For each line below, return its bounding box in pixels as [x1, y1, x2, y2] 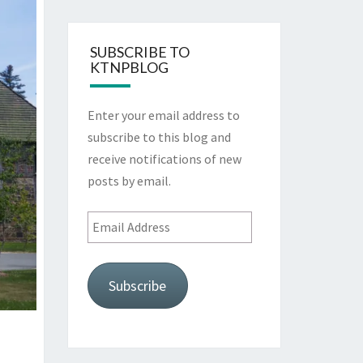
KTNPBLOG [89, 58, 169, 76]
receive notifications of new [87, 151, 241, 167]
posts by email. [87, 173, 171, 189]
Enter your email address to [87, 107, 240, 123]
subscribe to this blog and [87, 129, 231, 145]
